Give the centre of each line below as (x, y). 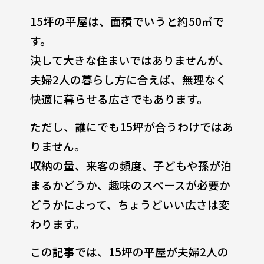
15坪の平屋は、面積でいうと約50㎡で (127, 21)
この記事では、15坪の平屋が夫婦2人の (129, 251)
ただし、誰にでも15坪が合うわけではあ (131, 126)
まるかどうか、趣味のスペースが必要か (130, 184)
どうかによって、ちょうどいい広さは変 (130, 204)
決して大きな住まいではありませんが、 (130, 60)
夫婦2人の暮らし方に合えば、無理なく (128, 79)
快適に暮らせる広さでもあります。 (119, 98)
